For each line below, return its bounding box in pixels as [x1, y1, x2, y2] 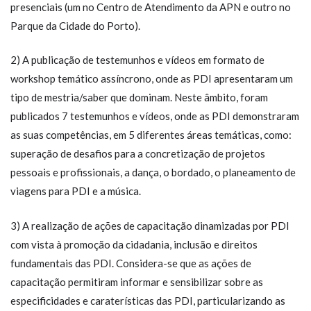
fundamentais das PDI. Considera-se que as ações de [10, 256, 251, 269]
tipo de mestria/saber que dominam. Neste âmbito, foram [10, 91, 268, 103]
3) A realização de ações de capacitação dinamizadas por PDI [10, 219, 289, 232]
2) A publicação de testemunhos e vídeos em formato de [10, 53, 264, 66]
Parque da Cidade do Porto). [10, 19, 140, 32]
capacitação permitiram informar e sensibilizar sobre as [10, 275, 263, 288]
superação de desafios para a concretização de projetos [10, 147, 265, 160]
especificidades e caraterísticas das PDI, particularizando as [10, 294, 285, 307]
